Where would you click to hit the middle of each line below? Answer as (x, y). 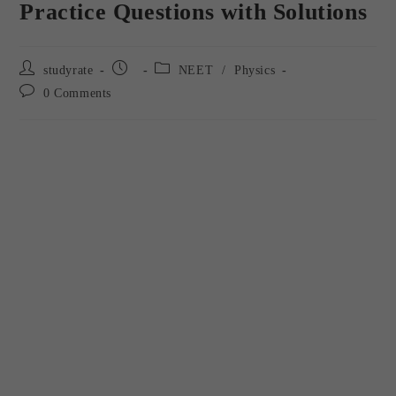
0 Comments (78, 93)
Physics (255, 70)
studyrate (69, 70)
